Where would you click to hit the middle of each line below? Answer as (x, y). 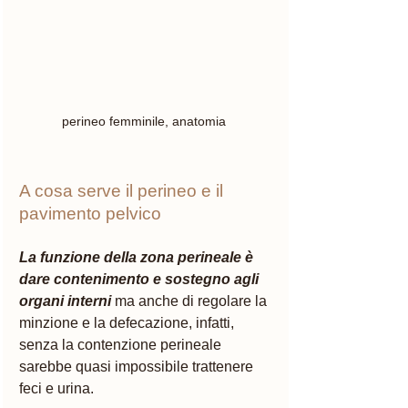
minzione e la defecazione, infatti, (128, 322)
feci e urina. (58, 388)
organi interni (65, 301)
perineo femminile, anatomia (146, 121)
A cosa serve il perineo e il (123, 190)
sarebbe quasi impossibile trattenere (138, 366)
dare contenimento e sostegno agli (141, 279)
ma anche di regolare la (193, 301)
